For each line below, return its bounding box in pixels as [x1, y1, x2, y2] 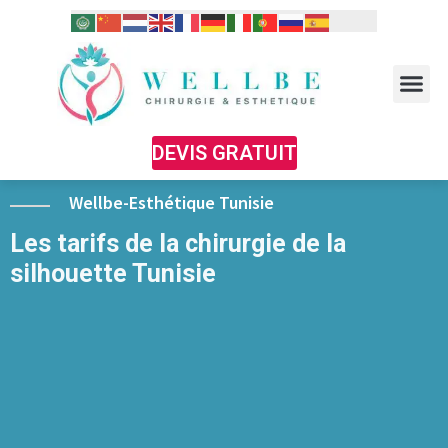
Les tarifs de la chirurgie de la [10, 228, 346, 258]
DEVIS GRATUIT [151, 140, 297, 165]
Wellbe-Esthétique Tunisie [65, 190, 278, 214]
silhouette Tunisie [10, 258, 216, 288]
